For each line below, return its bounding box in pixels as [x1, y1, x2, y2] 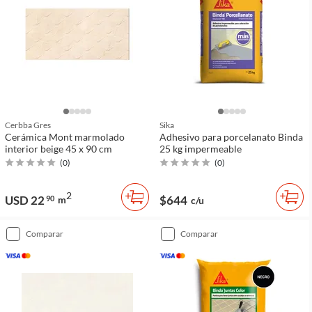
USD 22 [5, 192, 45, 208]
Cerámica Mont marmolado [5, 130, 125, 143]
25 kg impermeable [159, 142, 242, 155]
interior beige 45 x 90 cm [65, 142, 112, 155]
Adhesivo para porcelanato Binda [159, 130, 303, 143]
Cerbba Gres [5, 119, 51, 130]
